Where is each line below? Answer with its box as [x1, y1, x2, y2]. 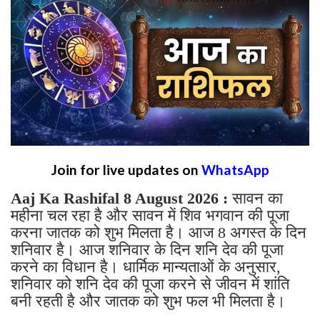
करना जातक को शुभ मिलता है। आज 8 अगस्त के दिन [11, 224, 306, 242]
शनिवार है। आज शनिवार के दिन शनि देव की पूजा [11, 241, 284, 259]
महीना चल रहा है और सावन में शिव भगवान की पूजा [11, 206, 289, 225]
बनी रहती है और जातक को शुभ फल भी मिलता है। [11, 292, 290, 311]
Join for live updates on [51, 161, 201, 179]
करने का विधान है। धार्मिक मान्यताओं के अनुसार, [11, 258, 281, 276]
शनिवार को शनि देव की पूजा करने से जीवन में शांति [11, 275, 289, 294]
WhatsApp [201, 161, 269, 179]
